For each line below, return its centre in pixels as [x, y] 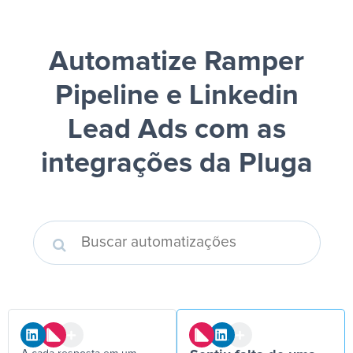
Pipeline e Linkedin [176, 96]
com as [236, 130]
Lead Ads [127, 130]
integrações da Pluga [176, 164]
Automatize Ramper [176, 62]
